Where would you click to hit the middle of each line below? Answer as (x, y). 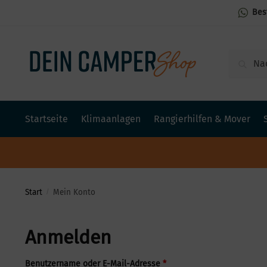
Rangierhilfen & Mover (202, 119)
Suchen (248, 58)
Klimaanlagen (111, 119)
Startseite (46, 119)
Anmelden (68, 237)
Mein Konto (74, 192)
